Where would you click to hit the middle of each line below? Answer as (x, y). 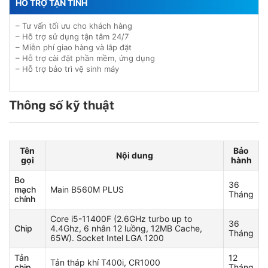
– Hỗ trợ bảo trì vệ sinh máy (67, 69)
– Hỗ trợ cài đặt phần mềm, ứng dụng (85, 58)
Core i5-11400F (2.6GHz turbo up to (121, 219)
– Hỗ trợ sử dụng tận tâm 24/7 (72, 36)
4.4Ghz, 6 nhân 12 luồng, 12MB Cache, (126, 228)
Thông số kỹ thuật (62, 105)
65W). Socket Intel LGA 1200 (107, 238)
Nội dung (134, 155)
